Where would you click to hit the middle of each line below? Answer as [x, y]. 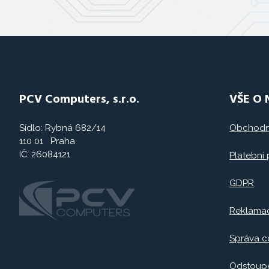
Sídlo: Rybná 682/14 [62, 128]
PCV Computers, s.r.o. [79, 100]
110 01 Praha [47, 141]
